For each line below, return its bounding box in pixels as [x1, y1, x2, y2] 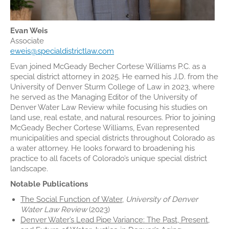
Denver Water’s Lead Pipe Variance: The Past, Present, [20, 215, 210, 224]
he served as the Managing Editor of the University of [10, 93, 197, 102]
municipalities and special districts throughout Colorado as [10, 133, 215, 143]
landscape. [10, 164, 48, 173]
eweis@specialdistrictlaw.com [10, 47, 114, 56]
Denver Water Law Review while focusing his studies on [10, 103, 208, 112]
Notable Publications [10, 179, 88, 189]
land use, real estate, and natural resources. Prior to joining [10, 113, 215, 122]
